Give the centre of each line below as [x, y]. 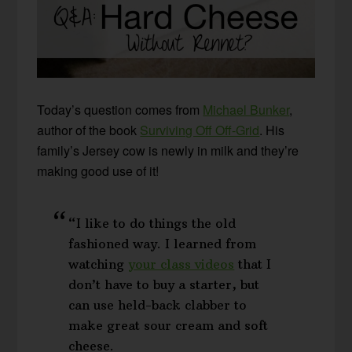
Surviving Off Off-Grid [200, 130]
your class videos [181, 264]
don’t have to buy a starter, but [164, 285]
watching [99, 264]
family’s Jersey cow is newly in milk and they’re [168, 151]
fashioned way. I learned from [163, 244]
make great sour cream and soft [169, 326]
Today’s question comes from [120, 110]
